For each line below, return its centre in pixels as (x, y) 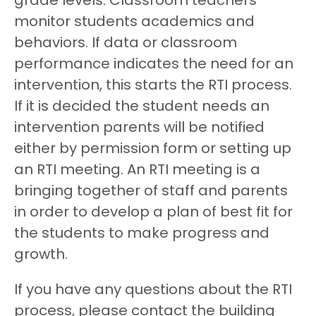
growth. (44, 255)
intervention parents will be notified (139, 128)
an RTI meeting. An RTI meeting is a (137, 170)
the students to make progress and (142, 234)
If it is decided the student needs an (142, 107)
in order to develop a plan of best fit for (153, 213)
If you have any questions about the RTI (153, 290)
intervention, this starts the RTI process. (153, 86)
